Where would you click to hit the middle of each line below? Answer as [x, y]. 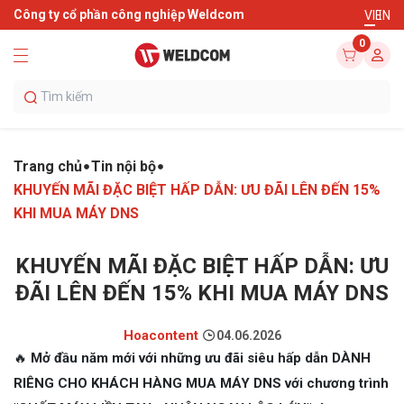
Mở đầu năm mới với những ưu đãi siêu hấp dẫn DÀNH [201, 358]
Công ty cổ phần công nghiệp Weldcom [129, 14]
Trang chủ [48, 166]
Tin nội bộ [124, 166]
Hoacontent [161, 335]
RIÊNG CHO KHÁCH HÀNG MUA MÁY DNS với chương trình [201, 383]
